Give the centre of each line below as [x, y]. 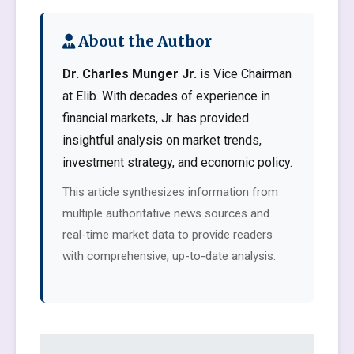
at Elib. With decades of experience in [166, 96]
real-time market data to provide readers [168, 235]
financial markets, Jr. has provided [156, 118]
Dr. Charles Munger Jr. [130, 74]
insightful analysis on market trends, [162, 140]
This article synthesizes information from [170, 192]
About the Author [143, 41]
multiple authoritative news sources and [166, 213]
